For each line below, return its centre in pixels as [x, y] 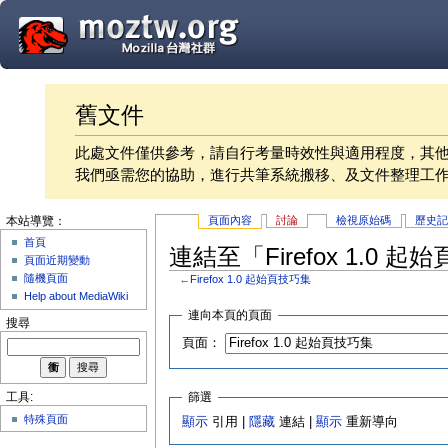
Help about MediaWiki [76, 296]
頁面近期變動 [57, 260]
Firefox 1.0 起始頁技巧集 [251, 279]
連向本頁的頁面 [230, 315]
